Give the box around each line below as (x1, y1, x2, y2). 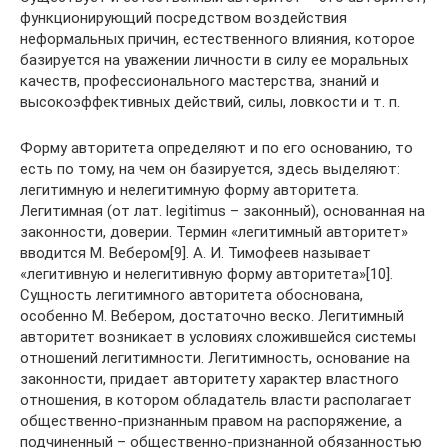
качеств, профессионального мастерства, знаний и (20, 71, 379, 90)
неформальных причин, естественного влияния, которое (20, 29, 415, 48)
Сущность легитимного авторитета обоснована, (20, 285, 363, 304)
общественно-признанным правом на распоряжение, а (20, 411, 402, 430)
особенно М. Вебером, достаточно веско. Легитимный (20, 306, 404, 325)
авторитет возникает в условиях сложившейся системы (20, 327, 416, 346)
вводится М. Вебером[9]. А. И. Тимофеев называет (20, 243, 371, 262)
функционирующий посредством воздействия (20, 8, 347, 27)
